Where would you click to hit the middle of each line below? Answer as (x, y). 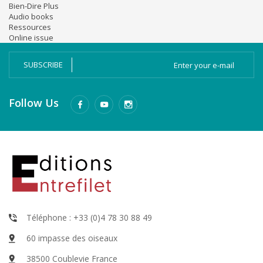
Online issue (31, 38)
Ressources (30, 27)
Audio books (31, 17)
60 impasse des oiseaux (72, 238)
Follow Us (34, 103)
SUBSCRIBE (43, 65)
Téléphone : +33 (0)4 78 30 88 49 (89, 218)
